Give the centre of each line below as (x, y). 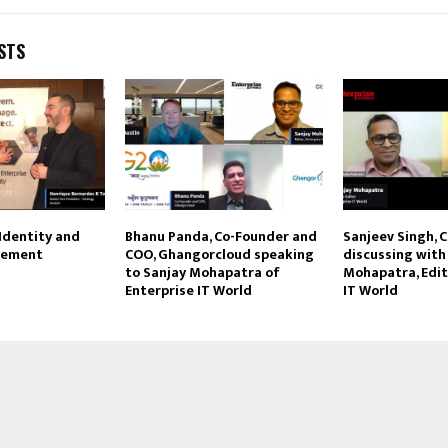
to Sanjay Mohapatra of (202, 273)
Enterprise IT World (188, 291)
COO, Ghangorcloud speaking (219, 255)
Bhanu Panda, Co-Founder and (220, 237)
